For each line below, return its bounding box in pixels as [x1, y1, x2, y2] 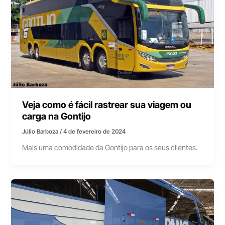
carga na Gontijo [22, 110, 91, 122]
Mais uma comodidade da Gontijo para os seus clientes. [22, 143, 198, 153]
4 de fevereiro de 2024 [63, 128, 126, 135]
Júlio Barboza [22, 128, 60, 135]
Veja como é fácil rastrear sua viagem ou [22, 98, 192, 110]
